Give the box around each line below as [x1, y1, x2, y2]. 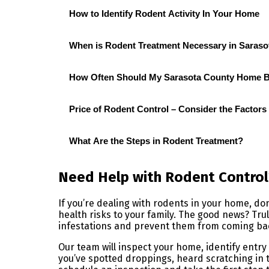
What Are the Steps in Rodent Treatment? [69, 136, 243, 147]
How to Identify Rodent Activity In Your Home [69, 8, 259, 19]
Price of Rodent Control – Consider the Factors [69, 104, 267, 115]
